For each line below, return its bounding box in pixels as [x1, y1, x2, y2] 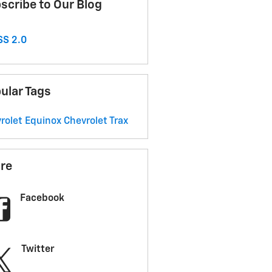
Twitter [21, 245, 55, 255]
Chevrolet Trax [63, 117, 128, 127]
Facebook [19, 194, 64, 204]
